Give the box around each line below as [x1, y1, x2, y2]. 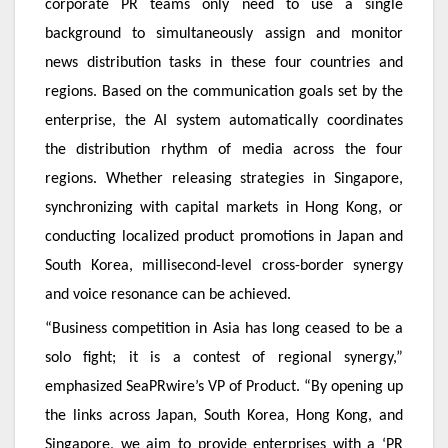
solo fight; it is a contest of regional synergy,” [45, 350, 403, 367]
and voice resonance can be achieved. [45, 286, 291, 303]
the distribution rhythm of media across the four [45, 141, 403, 158]
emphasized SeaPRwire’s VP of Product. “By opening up [45, 379, 403, 396]
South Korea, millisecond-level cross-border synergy [45, 257, 403, 274]
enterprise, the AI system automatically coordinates [45, 112, 403, 129]
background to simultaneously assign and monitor [45, 25, 403, 42]
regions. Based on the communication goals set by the [45, 83, 403, 100]
